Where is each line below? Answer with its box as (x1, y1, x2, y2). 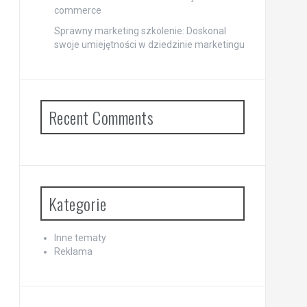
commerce (53, 5, 101, 16)
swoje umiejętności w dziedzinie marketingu (53, 39, 245, 51)
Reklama (53, 246, 93, 258)
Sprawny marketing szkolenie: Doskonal (53, 25, 226, 37)
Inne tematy (53, 232, 106, 244)
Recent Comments (48, 105, 153, 130)
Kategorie (48, 191, 106, 217)
